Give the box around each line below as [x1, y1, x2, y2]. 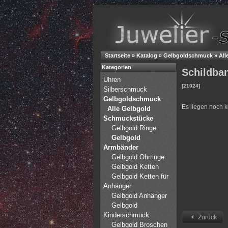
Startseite [105, 52, 130, 59]
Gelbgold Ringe [111, 124, 156, 132]
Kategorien [102, 64, 131, 70]
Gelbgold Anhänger [111, 192, 167, 199]
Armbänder [103, 144, 138, 151]
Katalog [136, 52, 157, 59]
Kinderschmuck [103, 211, 149, 219]
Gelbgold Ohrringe [111, 153, 164, 161]
